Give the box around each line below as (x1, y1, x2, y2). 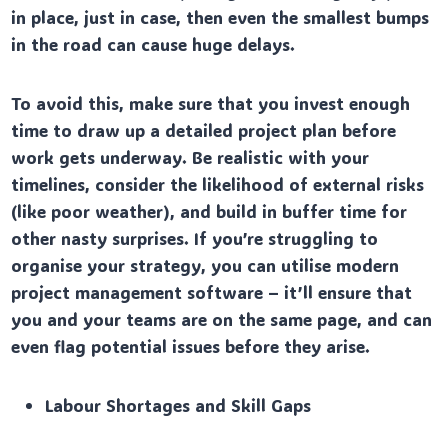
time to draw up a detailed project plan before (11, 118, 397, 141)
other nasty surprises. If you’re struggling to (11, 226, 379, 249)
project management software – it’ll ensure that (11, 280, 413, 303)
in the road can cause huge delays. (11, 32, 296, 55)
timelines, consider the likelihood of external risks (11, 172, 425, 195)
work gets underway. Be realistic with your (11, 145, 370, 168)
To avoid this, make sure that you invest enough (11, 91, 411, 114)
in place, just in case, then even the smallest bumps (11, 5, 430, 28)
